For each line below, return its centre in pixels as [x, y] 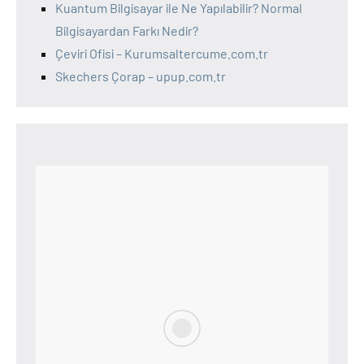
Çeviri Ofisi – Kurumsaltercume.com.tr [162, 53]
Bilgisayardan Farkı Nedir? [127, 30]
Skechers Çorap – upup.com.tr [141, 76]
